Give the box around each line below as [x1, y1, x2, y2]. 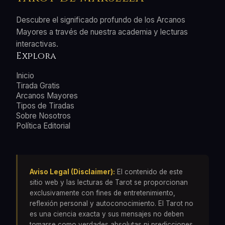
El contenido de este [115, 167, 183, 176]
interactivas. [16, 39, 58, 49]
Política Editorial [16, 121, 70, 131]
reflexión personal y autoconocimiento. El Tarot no [30, 199, 193, 207]
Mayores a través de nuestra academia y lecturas [16, 27, 188, 37]
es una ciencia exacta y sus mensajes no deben [30, 209, 184, 218]
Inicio [16, 70, 34, 80]
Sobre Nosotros [16, 110, 71, 121]
